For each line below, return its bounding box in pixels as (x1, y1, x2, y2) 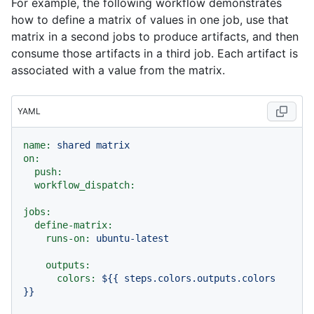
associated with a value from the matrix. (11, 63, 225, 78)
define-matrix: (34, 219, 113, 231)
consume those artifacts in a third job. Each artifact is (11, 46, 298, 61)
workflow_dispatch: (34, 179, 135, 191)
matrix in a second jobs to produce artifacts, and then (11, 29, 299, 44)
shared (57, 139, 90, 151)
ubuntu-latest (96, 233, 169, 245)
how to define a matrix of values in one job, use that (11, 13, 289, 27)
